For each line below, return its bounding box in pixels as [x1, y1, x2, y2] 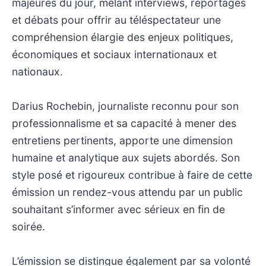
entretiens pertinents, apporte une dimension [12, 134, 233, 147]
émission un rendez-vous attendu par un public [12, 185, 243, 198]
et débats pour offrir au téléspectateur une [12, 13, 221, 26]
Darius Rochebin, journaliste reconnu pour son [12, 99, 239, 112]
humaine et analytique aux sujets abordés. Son [12, 151, 240, 164]
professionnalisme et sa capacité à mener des [12, 116, 236, 129]
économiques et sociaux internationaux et [12, 47, 217, 61]
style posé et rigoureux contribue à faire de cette [12, 168, 252, 181]
